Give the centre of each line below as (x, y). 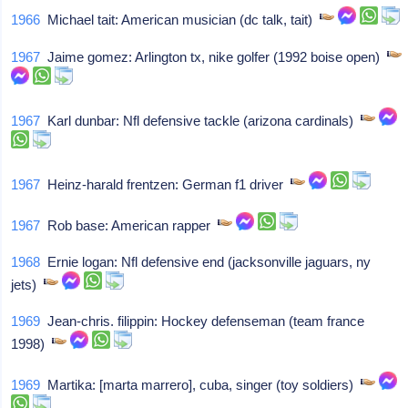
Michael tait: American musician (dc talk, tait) (180, 20)
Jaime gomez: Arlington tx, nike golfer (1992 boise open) (214, 57)
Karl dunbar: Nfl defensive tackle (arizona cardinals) (201, 121)
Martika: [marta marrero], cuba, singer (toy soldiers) (201, 385)
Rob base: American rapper (129, 225)
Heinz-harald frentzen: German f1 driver (166, 184)
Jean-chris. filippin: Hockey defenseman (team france (203, 321)
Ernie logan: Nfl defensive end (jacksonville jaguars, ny (206, 262)
